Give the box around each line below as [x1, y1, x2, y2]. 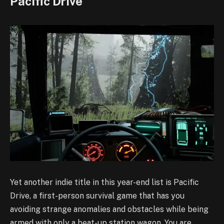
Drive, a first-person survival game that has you [10, 191, 184, 201]
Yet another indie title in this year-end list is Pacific [10, 177, 199, 187]
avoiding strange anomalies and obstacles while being [10, 204, 208, 214]
